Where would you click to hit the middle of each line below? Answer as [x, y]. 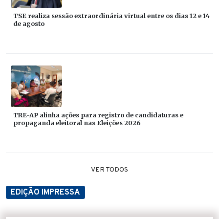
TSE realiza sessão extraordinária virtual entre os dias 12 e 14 [111, 15]
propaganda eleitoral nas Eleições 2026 [77, 122]
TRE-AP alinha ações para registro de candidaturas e [98, 115]
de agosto [29, 23]
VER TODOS [109, 170]
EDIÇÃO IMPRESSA [45, 192]
